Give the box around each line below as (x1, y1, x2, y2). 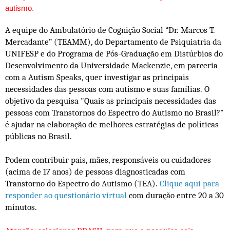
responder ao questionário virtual (5, 190, 127, 201)
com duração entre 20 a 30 (127, 190, 224, 201)
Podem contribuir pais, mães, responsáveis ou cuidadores (5, 155, 211, 165)
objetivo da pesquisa (5, 96, 81, 106)
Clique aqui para (160, 179, 219, 189)
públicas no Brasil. (5, 131, 72, 142)
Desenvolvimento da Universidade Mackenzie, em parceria (5, 61, 218, 71)
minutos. (5, 202, 37, 213)
